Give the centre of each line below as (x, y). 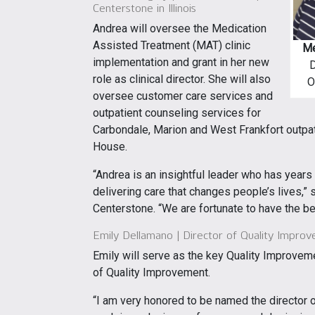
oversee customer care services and (183, 96)
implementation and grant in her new (181, 62)
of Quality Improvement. (152, 272)
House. (110, 146)
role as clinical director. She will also (182, 79)
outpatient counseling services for (177, 112)
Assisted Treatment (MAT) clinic (172, 45)
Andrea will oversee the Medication (180, 28)
